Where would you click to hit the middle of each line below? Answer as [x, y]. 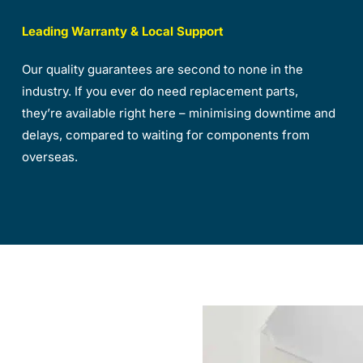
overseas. [50, 156]
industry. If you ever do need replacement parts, [160, 91]
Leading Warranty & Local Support [123, 31]
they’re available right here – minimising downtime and [179, 113]
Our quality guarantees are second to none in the [163, 69]
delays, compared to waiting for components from [166, 135]
